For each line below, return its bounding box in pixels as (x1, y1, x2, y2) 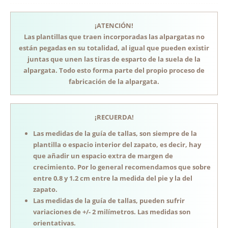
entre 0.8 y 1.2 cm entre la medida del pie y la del (33, 173, 192, 183)
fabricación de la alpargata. (69, 76, 159, 86)
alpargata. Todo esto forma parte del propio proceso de (23, 65, 205, 75)
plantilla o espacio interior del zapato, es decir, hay (33, 139, 201, 149)
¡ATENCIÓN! (95, 20, 133, 30)
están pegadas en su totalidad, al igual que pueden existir (19, 43, 209, 52)
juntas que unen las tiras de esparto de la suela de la (27, 54, 201, 64)
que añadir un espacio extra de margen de (33, 151, 173, 160)
